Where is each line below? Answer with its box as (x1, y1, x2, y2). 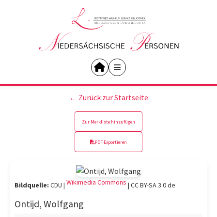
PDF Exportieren (95, 139, 127, 145)
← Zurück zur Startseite (69, 93, 148, 102)
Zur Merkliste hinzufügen (82, 118, 135, 125)
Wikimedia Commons (66, 178, 126, 187)
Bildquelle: (15, 181, 49, 190)
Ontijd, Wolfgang (15, 198, 84, 210)
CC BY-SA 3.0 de (131, 181, 175, 190)
